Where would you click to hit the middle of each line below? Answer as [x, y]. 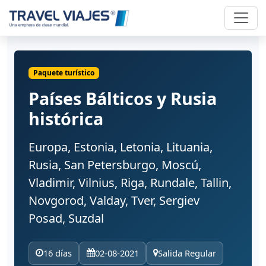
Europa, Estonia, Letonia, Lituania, [121, 147]
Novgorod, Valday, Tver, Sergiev [114, 201]
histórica [66, 119]
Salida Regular [187, 253]
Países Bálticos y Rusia [123, 99]
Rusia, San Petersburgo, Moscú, [115, 165]
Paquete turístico [64, 73]
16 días [58, 253]
